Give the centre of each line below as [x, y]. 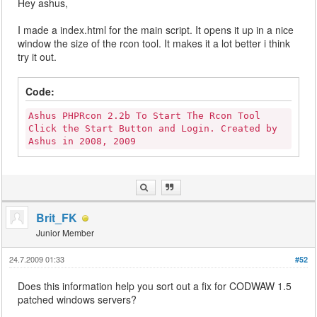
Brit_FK [57, 218]
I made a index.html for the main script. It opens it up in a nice [156, 30]
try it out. [38, 57]
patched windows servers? [77, 299]
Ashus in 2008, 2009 [82, 141]
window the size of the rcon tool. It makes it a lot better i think [154, 43]
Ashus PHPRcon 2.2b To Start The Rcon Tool [145, 116]
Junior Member [65, 232]
